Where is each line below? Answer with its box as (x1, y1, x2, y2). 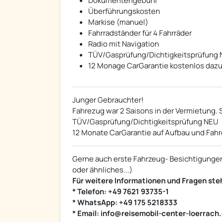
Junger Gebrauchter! (72, 95, 144, 106)
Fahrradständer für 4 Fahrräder (88, 28, 192, 39)
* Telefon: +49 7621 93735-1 (72, 186, 169, 197)
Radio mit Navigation (88, 39, 159, 50)
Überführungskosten (88, 6, 160, 17)
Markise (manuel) (88, 17, 148, 28)
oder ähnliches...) (72, 165, 132, 175)
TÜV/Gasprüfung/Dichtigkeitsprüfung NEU (72, 116, 219, 127)
